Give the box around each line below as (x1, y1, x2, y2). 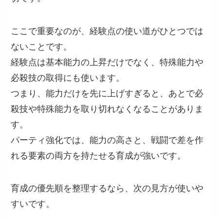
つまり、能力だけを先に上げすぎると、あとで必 (11, 88, 204, 98)
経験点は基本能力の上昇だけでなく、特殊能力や (11, 57, 204, 67)
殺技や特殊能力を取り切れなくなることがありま (11, 104, 204, 114)
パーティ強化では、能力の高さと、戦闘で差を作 (11, 135, 204, 145)
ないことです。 (11, 41, 73, 52)
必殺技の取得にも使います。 (11, 73, 125, 83)
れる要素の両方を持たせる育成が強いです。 (11, 150, 186, 161)
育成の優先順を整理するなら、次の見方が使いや (11, 183, 204, 194)
